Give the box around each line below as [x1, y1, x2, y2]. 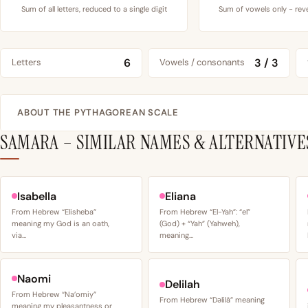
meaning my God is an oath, [12, 218, 109, 228]
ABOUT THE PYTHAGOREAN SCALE [17, 106, 179, 118]
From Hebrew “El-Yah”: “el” [159, 206, 250, 217]
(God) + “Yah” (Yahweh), [159, 218, 240, 228]
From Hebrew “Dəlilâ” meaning [159, 295, 265, 305]
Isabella [17, 188, 56, 203]
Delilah [165, 277, 200, 292]
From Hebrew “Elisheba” [12, 206, 96, 217]
